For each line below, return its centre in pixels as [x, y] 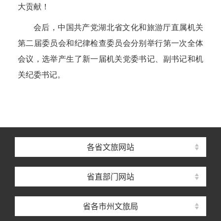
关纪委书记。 [41, 75]
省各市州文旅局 [110, 206]
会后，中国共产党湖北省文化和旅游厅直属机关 [118, 27]
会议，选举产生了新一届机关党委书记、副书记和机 [110, 59]
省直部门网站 [110, 177]
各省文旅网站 [110, 147]
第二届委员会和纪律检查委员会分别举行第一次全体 [110, 43]
